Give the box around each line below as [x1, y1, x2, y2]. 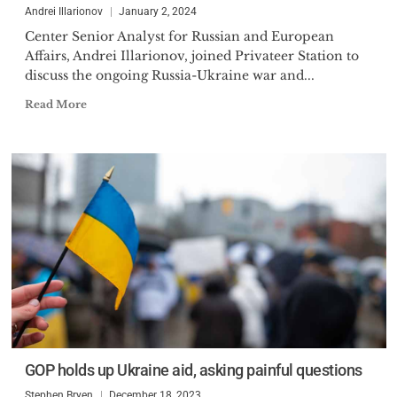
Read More [24, 97, 87, 111]
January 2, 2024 [118, 5, 197, 18]
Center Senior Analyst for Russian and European [24, 28, 334, 44]
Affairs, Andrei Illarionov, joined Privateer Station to [24, 48, 359, 64]
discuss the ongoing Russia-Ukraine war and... [24, 67, 315, 83]
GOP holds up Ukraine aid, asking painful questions [24, 361, 362, 379]
